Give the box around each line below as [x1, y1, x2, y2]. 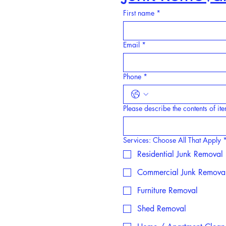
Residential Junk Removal [137, 149, 223, 159]
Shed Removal [137, 203, 186, 214]
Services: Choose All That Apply [123, 135, 221, 145]
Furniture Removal [137, 185, 198, 196]
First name [123, 8, 154, 18]
